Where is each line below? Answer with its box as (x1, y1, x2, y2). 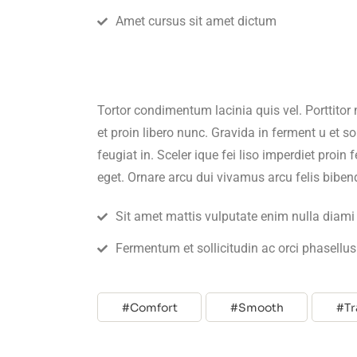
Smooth (238, 300, 284, 315)
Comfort (130, 300, 178, 315)
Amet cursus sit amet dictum (116, 13, 277, 29)
